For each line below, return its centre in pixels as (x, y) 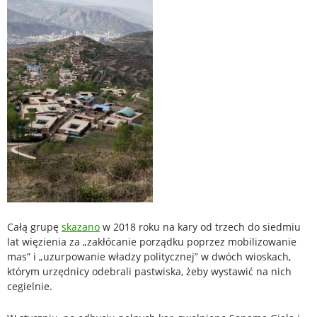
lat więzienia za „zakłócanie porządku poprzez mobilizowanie (152, 242)
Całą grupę (34, 227)
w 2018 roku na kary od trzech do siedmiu (200, 227)
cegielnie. (30, 287)
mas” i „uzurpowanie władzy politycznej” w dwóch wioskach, (149, 257)
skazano (81, 227)
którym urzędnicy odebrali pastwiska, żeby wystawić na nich (149, 272)
